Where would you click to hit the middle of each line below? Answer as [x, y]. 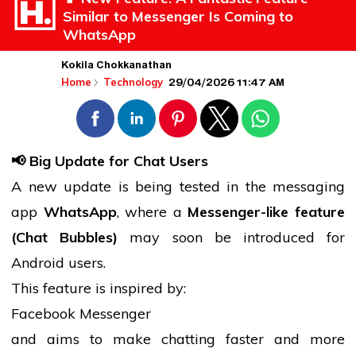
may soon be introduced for [232, 238]
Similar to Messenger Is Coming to [178, 17]
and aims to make [86, 339]
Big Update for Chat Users [117, 161]
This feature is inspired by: [99, 288]
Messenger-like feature [267, 212]
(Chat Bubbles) [65, 238]
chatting [188, 339]
